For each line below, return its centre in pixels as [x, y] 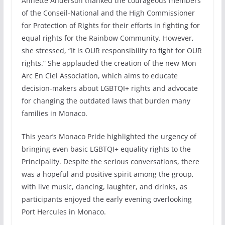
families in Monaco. [54, 113]
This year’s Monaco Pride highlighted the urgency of [109, 136]
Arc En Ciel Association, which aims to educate [99, 75]
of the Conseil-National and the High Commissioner [108, 13]
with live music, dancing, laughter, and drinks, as [104, 186]
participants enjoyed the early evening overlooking [106, 199]
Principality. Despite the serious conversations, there [110, 161]
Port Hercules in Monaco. [64, 211]
